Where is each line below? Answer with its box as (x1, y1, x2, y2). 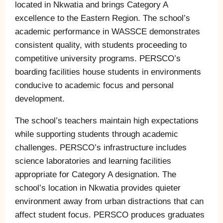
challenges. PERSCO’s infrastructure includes (15, 142, 187, 152)
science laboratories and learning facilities (15, 156, 171, 166)
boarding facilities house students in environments (15, 67, 201, 77)
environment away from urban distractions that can (15, 196, 204, 206)
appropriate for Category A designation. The (15, 169, 176, 179)
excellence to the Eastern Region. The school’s (15, 13, 190, 23)
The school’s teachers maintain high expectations (15, 115, 199, 125)
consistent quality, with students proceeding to (15, 40, 187, 50)
